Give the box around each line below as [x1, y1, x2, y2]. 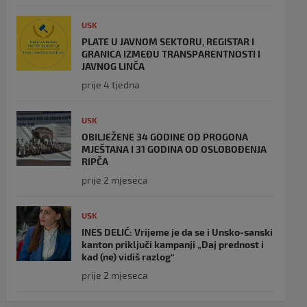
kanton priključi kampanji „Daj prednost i [82, 238, 265, 250]
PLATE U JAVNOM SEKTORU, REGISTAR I [82, 36, 255, 47]
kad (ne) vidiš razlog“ [82, 251, 175, 262]
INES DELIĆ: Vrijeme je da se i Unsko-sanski [82, 226, 273, 238]
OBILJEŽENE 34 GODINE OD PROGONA [82, 131, 249, 143]
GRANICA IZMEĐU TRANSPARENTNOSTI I [82, 48, 261, 60]
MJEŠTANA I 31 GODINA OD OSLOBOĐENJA [82, 143, 267, 155]
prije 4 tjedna [82, 79, 140, 90]
